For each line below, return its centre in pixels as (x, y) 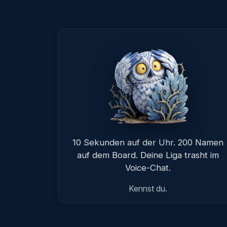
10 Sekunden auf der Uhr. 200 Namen (148, 142)
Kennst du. (148, 188)
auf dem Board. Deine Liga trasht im (148, 155)
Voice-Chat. (148, 168)
